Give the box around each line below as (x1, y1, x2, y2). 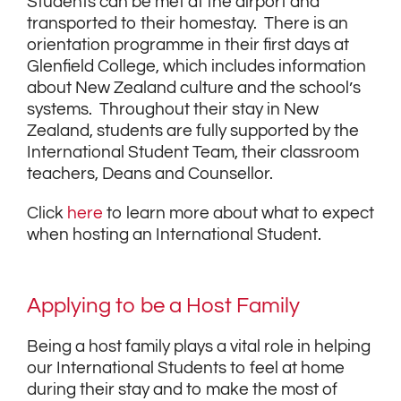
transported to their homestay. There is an (27, 15, 348, 33)
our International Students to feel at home (27, 360, 345, 378)
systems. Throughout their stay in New (27, 101, 319, 119)
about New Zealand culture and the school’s (27, 80, 361, 98)
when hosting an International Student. (27, 226, 321, 244)
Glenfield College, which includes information (27, 58, 366, 76)
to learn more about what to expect (103, 205, 374, 223)
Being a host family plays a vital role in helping (27, 338, 371, 356)
